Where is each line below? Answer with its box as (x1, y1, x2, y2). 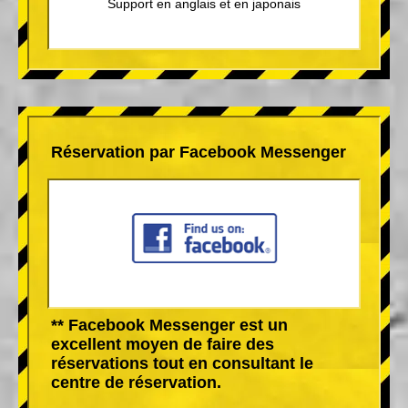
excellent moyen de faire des (51, 334, 274, 353)
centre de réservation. (51, 372, 221, 392)
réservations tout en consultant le (51, 353, 313, 372)
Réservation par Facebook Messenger (51, 142, 346, 161)
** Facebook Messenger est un (51, 315, 288, 334)
